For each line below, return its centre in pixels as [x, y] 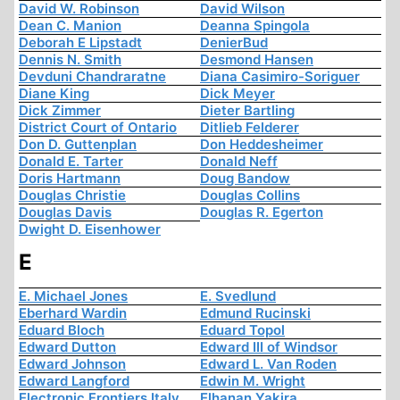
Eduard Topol [242, 330]
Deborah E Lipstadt [80, 43]
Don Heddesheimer [262, 145]
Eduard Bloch [62, 330]
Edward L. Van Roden [268, 364]
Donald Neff [239, 162]
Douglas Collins [250, 196]
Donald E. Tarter [71, 162]
